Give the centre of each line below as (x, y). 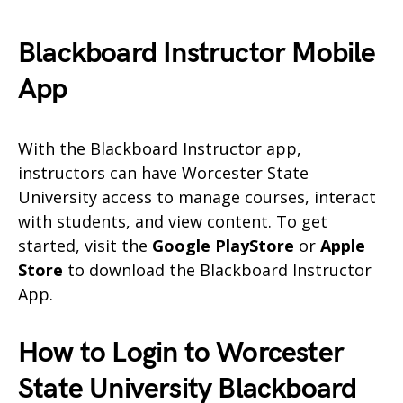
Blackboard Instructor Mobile (197, 53)
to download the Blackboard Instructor (217, 269)
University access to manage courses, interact (197, 197)
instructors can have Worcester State (163, 172)
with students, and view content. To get (173, 221)
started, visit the (85, 245)
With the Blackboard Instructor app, (160, 148)
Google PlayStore (223, 245)
